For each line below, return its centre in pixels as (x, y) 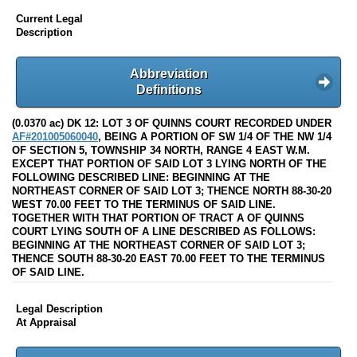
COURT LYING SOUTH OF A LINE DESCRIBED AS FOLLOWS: (164, 232)
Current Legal (49, 18)
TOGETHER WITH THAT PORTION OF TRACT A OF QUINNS (158, 218)
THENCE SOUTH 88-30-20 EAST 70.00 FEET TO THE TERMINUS (169, 259)
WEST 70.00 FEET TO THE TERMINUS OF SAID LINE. (144, 205)
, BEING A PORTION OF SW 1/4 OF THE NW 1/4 (215, 137)
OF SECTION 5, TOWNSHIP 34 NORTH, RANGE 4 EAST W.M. (161, 151)
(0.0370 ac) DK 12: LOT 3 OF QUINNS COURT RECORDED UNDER (172, 124)
